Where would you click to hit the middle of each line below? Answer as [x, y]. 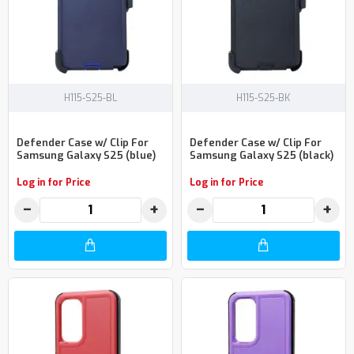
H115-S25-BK [264, 98]
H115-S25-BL [90, 98]
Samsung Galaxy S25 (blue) [86, 156]
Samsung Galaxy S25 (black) [261, 156]
